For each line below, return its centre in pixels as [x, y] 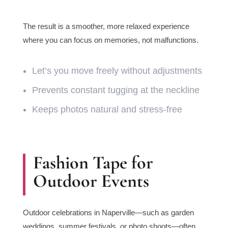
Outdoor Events [91, 181]
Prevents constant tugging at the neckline [116, 90]
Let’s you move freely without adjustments [117, 71]
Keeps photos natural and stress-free [107, 110]
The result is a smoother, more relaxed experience [106, 26]
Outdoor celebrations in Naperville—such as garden [108, 213]
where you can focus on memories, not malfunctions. [110, 40]
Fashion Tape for [93, 163]
